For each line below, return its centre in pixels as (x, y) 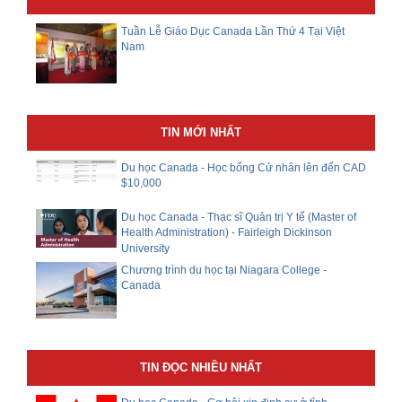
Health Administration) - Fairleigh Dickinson (227, 232)
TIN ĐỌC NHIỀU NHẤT (201, 367)
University (145, 249)
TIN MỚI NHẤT (201, 132)
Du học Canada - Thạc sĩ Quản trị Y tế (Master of (239, 217)
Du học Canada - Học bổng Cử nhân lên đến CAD (244, 167)
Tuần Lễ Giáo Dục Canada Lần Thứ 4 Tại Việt (233, 31)
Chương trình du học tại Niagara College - (224, 270)
